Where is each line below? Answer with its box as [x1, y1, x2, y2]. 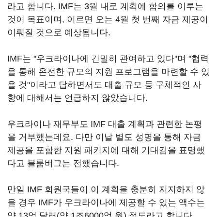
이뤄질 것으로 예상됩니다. [7, 28, 110, 37]
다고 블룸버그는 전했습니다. [7, 158, 119, 168]
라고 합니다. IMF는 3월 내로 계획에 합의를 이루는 [7, 1, 203, 11]
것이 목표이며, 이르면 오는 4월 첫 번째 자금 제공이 [7, 15, 208, 24]
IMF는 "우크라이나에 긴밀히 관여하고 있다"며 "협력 [7, 54, 209, 63]
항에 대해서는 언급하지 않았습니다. [7, 93, 148, 103]
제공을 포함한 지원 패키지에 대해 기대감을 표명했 [7, 145, 205, 155]
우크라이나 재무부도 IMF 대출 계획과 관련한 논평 [7, 119, 202, 129]
